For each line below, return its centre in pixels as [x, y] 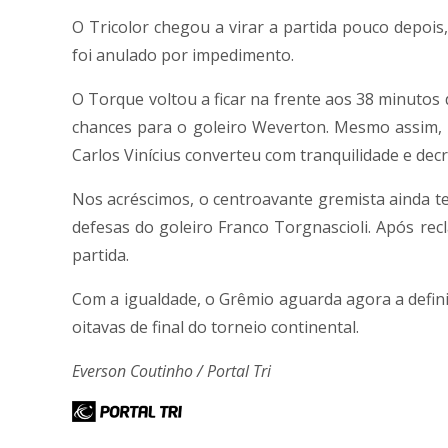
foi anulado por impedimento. [183, 54]
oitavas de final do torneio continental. [215, 326]
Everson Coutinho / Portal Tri [173, 370]
